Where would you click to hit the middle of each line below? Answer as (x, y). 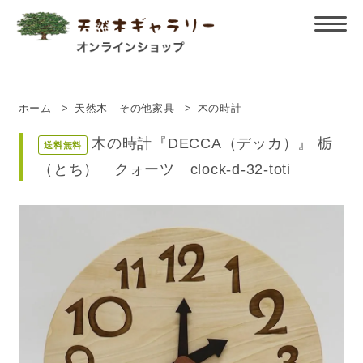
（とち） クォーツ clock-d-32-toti (164, 170)
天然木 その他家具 (124, 109)
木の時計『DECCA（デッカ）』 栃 (212, 144)
